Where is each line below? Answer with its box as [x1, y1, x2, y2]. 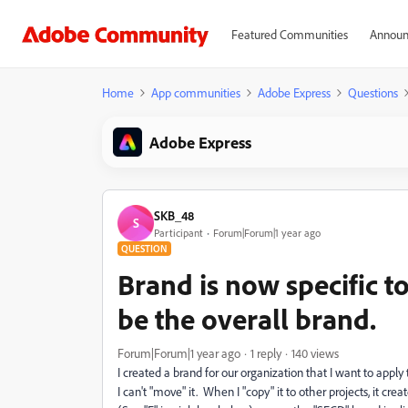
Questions [348, 85, 398, 100]
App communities [151, 85, 240, 100]
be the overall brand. [117, 301, 376, 337]
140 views [291, 345, 339, 361]
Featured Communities [230, 26, 348, 42]
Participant [154, 225, 203, 240]
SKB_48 [154, 207, 194, 223]
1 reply [250, 345, 281, 361]
